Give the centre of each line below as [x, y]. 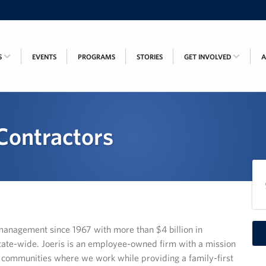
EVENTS [44, 56]
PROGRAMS [96, 56]
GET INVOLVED [208, 56]
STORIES [150, 56]
